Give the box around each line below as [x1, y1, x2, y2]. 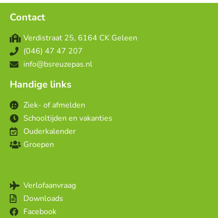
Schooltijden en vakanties [23, 112, 112, 124]
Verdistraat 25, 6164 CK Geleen [23, 32, 137, 43]
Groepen [23, 139, 54, 150]
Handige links [10, 77, 72, 91]
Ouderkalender [23, 126, 76, 137]
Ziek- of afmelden [23, 99, 85, 110]
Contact [10, 10, 45, 24]
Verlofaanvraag [23, 180, 76, 191]
